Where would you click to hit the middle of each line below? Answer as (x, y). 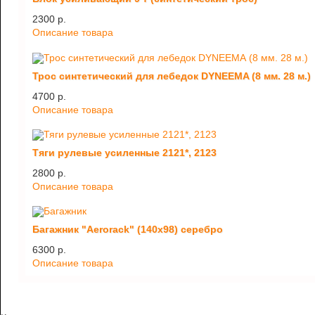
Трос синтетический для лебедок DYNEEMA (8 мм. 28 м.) (172, 76)
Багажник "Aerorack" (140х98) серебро (128, 230)
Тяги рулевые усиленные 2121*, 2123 (124, 152)
